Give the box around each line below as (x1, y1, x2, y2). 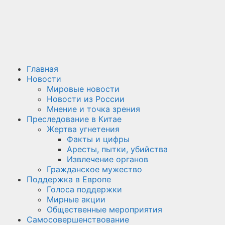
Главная (27, 64, 58, 74)
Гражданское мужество (47, 164, 142, 174)
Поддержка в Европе (27, 174, 111, 184)
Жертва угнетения (47, 124, 120, 134)
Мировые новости (47, 84, 120, 94)
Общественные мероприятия (47, 204, 162, 214)
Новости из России (47, 94, 125, 104)
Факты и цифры (67, 134, 130, 144)
